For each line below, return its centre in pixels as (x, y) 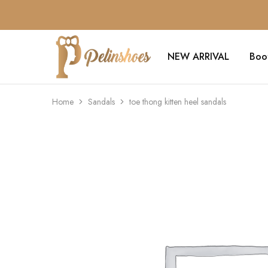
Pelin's (64, 60)
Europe (66, 80)
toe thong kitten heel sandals (178, 102)
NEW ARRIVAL (198, 57)
